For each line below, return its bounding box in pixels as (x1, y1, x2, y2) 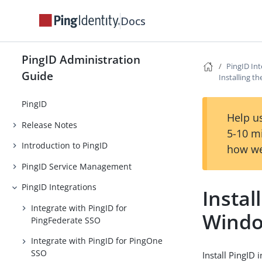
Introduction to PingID (22, 140, 108, 151)
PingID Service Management (22, 160, 132, 172)
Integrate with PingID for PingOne (31, 235, 163, 247)
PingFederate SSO (31, 214, 101, 226)
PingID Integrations (22, 181, 97, 193)
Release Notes (22, 119, 78, 130)
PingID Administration (22, 52, 141, 67)
